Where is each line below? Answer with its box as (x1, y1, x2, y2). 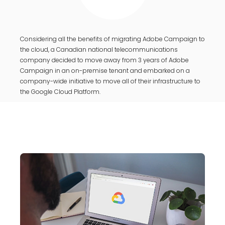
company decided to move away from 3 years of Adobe (20, 56, 189, 64)
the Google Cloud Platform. (20, 87, 100, 96)
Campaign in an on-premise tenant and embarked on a (20, 66, 190, 75)
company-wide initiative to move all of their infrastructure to (20, 77, 200, 85)
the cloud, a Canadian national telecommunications (20, 45, 178, 54)
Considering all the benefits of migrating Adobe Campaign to (20, 35, 205, 43)
